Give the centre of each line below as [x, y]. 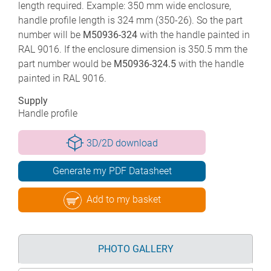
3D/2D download [122, 143]
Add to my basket [123, 199]
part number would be [66, 64]
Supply [33, 100]
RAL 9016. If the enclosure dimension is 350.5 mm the [133, 49]
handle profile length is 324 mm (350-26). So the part [130, 20]
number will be [51, 34]
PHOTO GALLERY [135, 249]
